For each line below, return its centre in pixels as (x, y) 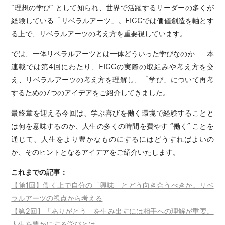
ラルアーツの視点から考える (57, 198)
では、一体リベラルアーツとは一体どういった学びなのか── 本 (113, 53)
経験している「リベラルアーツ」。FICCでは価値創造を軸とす (113, 20)
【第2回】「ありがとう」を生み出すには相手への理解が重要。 (113, 211)
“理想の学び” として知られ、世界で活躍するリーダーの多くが (113, 7)
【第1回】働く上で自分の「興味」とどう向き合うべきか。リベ (113, 185)
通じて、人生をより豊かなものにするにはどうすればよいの (113, 138)
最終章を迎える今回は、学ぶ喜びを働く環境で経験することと (113, 112)
